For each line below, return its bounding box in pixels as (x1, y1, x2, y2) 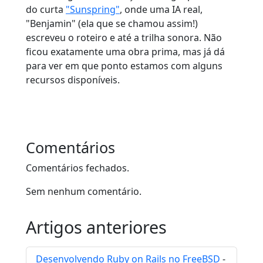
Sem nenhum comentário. (26, 185, 141, 198)
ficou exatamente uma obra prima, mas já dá (26, 45, 225, 59)
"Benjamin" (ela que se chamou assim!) (26, 17, 198, 31)
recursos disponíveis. (26, 73, 120, 87)
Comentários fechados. (26, 161, 129, 175)
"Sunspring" (66, 3, 120, 16)
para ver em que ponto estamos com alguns (26, 59, 222, 73)
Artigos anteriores (26, 215, 167, 239)
